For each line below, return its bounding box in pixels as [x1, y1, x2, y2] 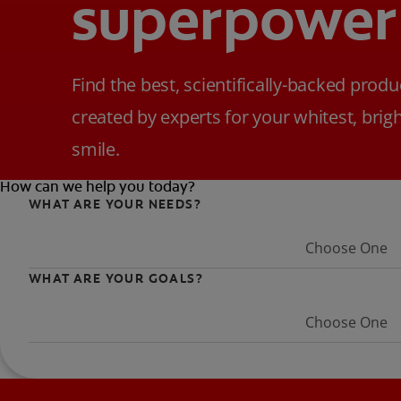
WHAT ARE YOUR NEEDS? [29, 196, 201, 212]
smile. [72, 137, 120, 161]
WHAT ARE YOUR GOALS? [29, 270, 203, 286]
